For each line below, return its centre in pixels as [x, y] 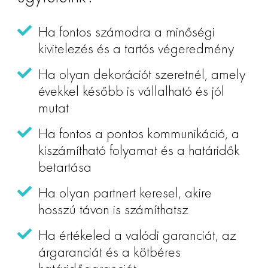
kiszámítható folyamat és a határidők [139, 150]
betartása [65, 166]
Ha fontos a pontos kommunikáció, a [138, 133]
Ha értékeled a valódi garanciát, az [137, 234]
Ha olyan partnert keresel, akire [125, 192]
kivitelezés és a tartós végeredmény [136, 48]
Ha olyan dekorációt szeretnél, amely [141, 74]
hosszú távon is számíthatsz [113, 209]
